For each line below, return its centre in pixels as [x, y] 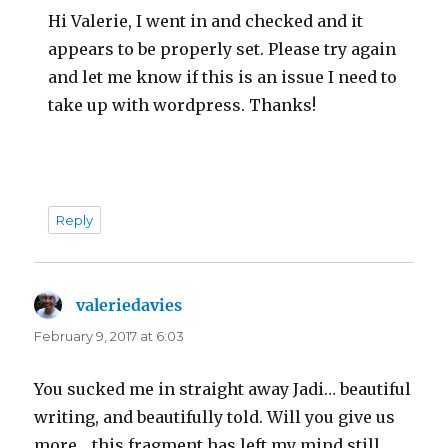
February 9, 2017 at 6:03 [109, 335]
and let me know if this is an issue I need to [223, 76]
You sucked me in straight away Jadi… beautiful [223, 388]
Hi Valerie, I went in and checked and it [206, 20]
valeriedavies [129, 304]
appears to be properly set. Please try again [222, 48]
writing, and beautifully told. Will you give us [215, 416]
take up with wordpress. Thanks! [182, 104]
